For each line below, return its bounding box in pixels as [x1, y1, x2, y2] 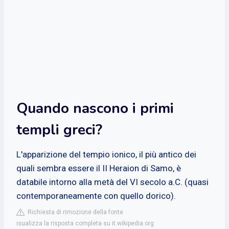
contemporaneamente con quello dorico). [16, 190, 176, 201]
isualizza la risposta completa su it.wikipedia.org [16, 219, 154, 227]
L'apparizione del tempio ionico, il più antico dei [16, 149, 196, 159]
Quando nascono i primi [16, 98, 174, 118]
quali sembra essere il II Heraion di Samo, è [16, 163, 181, 173]
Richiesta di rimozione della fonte [25, 208, 123, 216]
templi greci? [16, 120, 102, 140]
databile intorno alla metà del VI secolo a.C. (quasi [16, 176, 209, 187]
